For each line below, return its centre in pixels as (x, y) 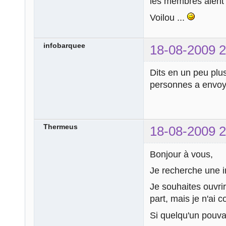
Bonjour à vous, (181, 154)
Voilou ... (168, 17)
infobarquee (64, 45)
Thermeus (61, 127)
